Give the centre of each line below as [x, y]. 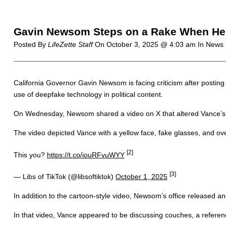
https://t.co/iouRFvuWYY [86, 155]
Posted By [31, 44]
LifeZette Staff [70, 44]
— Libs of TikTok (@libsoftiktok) [64, 176]
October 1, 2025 [141, 176]
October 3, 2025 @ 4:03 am [152, 44]
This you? [30, 155]
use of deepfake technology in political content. [88, 94]
